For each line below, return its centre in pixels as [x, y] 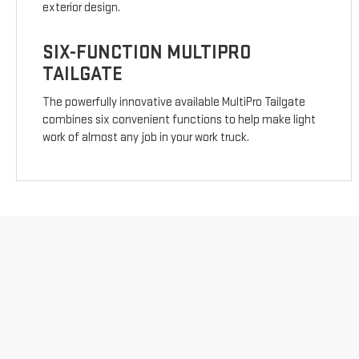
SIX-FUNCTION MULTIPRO [147, 53]
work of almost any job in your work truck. [146, 138]
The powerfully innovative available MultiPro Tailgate [174, 103]
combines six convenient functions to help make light [179, 120]
